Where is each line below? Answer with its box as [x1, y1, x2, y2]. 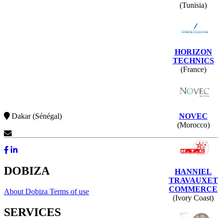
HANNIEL [175, 167, 212, 176]
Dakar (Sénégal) [10, 112, 62, 121]
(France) [180, 65, 206, 73]
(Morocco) [177, 120, 210, 129]
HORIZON [174, 47, 212, 56]
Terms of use [50, 187, 89, 196]
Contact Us [12, 129, 48, 138]
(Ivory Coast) [173, 193, 214, 202]
